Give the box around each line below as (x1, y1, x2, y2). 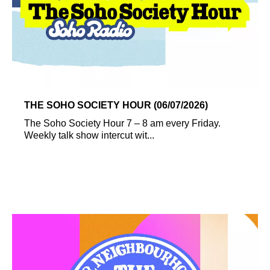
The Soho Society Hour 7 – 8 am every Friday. (24, 118, 221, 128)
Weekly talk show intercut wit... (24, 130, 154, 140)
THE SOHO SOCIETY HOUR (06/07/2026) (24, 99, 208, 110)
